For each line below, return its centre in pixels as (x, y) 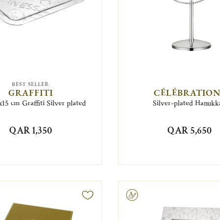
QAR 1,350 (30, 131)
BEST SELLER (31, 84)
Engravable (102, 194)
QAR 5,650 (189, 131)
